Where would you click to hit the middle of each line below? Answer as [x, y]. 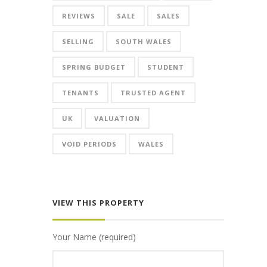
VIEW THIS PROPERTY [98, 203]
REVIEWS [79, 16]
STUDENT [166, 67]
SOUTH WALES [144, 41]
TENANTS [80, 93]
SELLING [78, 41]
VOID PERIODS [89, 144]
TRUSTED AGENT [153, 93]
